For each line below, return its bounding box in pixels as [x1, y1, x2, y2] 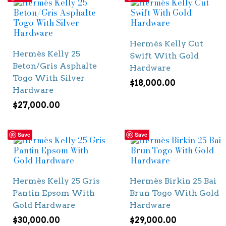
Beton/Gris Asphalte [13, 61, 97, 71]
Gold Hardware [13, 200, 75, 210]
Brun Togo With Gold [129, 188, 219, 198]
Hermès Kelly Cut [129, 38, 203, 48]
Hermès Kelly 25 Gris [13, 176, 100, 186]
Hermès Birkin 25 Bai [129, 176, 216, 186]
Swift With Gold [129, 50, 199, 61]
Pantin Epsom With [13, 188, 95, 198]
